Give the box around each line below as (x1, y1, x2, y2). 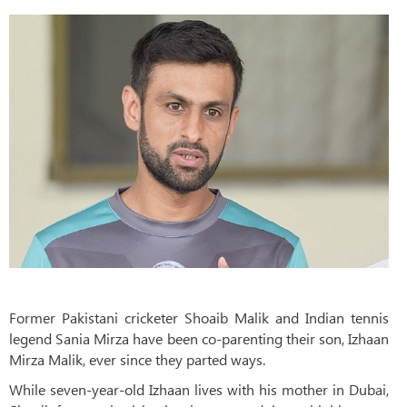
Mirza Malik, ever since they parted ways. (9, 349, 265, 369)
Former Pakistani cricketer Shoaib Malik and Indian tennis (9, 307, 389, 327)
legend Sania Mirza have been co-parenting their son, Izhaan (9, 328, 389, 348)
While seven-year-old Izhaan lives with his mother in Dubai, (9, 379, 389, 399)
